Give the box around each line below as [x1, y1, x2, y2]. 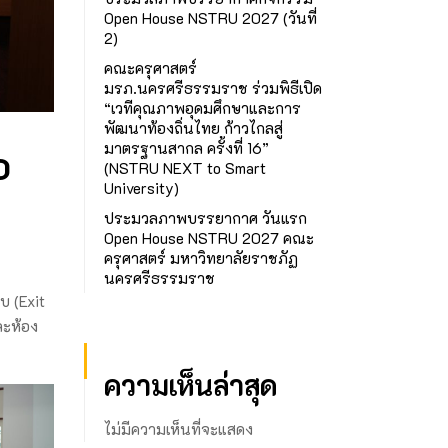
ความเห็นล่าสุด [103, 366, 277, 403]
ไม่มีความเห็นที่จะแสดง [103, 418, 253, 439]
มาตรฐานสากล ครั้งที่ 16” [103, 137, 269, 158]
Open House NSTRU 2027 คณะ [103, 227, 314, 248]
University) [103, 177, 179, 198]
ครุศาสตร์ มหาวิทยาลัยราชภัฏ [103, 247, 298, 268]
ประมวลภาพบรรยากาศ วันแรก [103, 207, 307, 228]
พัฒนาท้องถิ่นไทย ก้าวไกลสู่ [103, 117, 283, 138]
